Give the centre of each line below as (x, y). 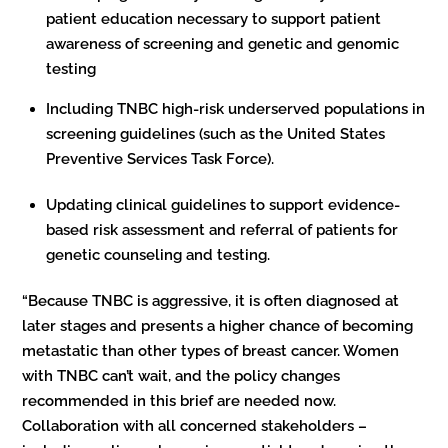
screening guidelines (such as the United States (216, 133)
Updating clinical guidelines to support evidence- (223, 204)
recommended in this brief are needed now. (179, 400)
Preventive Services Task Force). (162, 158)
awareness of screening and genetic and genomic (223, 43)
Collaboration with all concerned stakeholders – (195, 425)
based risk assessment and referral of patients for (222, 229)
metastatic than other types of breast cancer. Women (211, 350)
